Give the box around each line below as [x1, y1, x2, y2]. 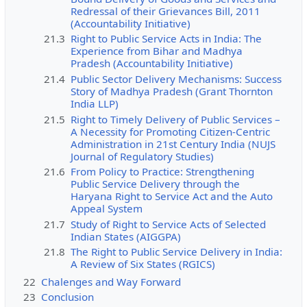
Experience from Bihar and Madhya [71, 44, 243, 58]
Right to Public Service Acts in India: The [71, 32, 262, 46]
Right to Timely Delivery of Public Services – [71, 112, 281, 126]
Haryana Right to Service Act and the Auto [71, 189, 273, 204]
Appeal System [71, 201, 143, 216]
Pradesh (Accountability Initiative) [71, 56, 234, 71]
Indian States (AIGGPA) [71, 229, 182, 243]
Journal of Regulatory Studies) [71, 149, 214, 163]
